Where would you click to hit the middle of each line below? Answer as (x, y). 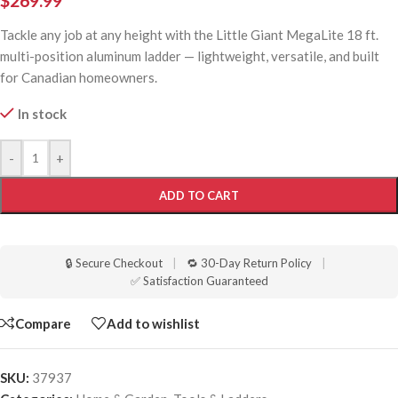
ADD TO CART (199, 196)
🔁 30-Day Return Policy (249, 263)
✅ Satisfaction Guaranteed (199, 281)
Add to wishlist (153, 323)
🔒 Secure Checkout (114, 263)
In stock (42, 114)
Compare (43, 323)
